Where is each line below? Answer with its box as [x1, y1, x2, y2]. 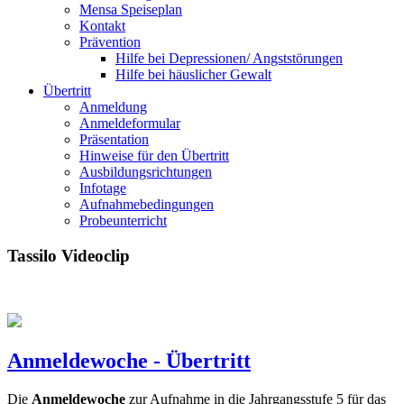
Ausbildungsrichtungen [79, 164, 212, 179]
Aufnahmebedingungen [79, 197, 214, 212]
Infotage [79, 180, 126, 196]
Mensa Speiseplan [79, 2, 182, 17]
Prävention [79, 34, 141, 50]
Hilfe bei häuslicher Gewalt [115, 67, 271, 82]
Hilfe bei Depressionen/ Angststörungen [115, 50, 343, 66]
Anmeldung [79, 99, 147, 115]
